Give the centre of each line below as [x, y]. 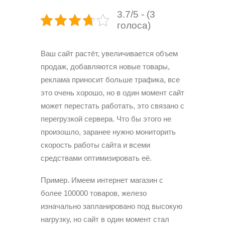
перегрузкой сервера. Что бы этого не [106, 119]
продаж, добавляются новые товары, [105, 67]
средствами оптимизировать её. [96, 158]
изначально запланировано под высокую [111, 206]
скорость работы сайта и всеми [95, 145]
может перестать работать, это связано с [113, 106]
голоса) [134, 25]
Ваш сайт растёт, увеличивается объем [109, 53]
